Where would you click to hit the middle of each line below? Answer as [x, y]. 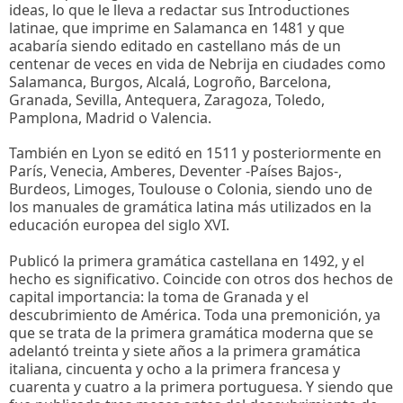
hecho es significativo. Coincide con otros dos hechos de [201, 278]
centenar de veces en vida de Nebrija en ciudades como [197, 64]
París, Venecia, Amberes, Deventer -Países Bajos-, [175, 171]
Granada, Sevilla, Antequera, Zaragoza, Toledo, [167, 100]
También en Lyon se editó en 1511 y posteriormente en [195, 153]
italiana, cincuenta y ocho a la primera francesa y [175, 368]
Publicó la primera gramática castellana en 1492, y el [187, 260]
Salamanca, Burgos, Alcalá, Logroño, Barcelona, [170, 82]
